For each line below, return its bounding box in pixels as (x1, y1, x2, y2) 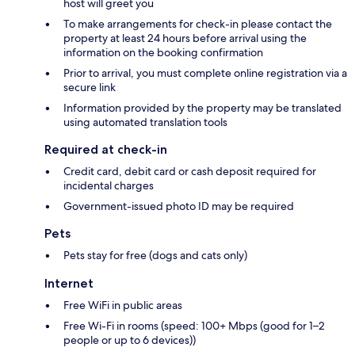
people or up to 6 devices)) (63, 333, 196, 348)
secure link (63, 80, 116, 95)
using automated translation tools (63, 115, 227, 130)
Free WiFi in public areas (63, 298, 182, 313)
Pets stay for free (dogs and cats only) (63, 248, 247, 263)
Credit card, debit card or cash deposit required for (63, 164, 316, 179)
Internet (44, 276, 94, 292)
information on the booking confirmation (63, 45, 263, 60)
